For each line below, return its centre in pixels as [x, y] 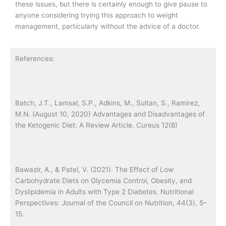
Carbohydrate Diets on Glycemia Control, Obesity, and [103, 180]
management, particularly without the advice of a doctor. [108, 26]
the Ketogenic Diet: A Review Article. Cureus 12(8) [96, 125]
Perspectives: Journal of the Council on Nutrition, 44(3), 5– [111, 203]
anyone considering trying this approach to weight [97, 15]
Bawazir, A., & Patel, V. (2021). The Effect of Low [94, 169]
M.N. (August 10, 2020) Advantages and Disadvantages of [110, 114]
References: [35, 59]
